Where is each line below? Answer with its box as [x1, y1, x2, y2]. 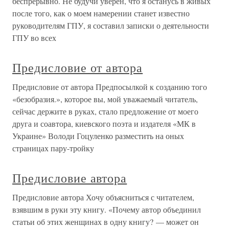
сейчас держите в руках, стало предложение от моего [12, 106, 198, 117]
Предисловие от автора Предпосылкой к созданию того [12, 81, 207, 92]
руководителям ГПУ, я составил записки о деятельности [12, 20, 209, 31]
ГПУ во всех [12, 32, 56, 43]
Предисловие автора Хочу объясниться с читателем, [12, 192, 194, 202]
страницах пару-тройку [12, 143, 94, 153]
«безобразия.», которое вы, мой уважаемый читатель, [12, 94, 198, 104]
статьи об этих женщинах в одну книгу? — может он [12, 216, 199, 227]
